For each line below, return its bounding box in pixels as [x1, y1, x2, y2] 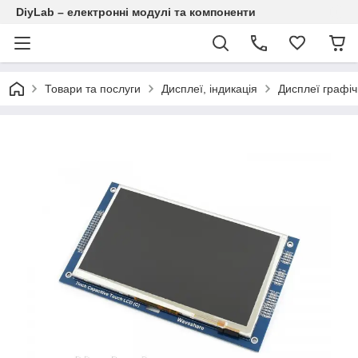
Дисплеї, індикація [161, 82, 257, 95]
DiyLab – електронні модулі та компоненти [16, 6, 256, 18]
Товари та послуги [45, 82, 141, 95]
